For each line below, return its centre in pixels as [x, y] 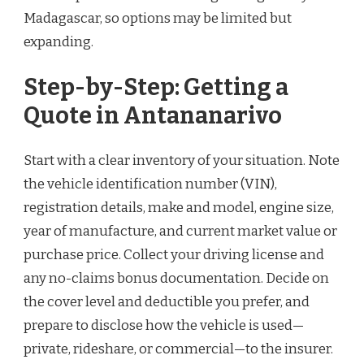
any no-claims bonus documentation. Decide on [176, 279]
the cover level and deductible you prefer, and [167, 302]
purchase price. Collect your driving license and [174, 255]
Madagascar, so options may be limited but [158, 19]
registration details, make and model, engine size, [179, 208]
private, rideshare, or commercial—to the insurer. [178, 349]
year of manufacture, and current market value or [180, 232]
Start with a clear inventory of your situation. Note [182, 161]
